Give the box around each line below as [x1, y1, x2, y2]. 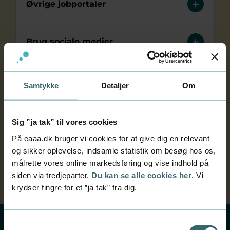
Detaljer [101, 81, 129, 90]
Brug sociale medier [26, 36, 113, 46]
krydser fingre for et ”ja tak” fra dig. [12, 183, 139, 192]
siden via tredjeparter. [12, 170, 91, 180]
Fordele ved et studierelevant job [26, 149, 170, 159]
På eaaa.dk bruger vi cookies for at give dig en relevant [12, 133, 209, 143]
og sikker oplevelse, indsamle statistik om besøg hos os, [12, 146, 216, 155]
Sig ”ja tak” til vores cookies [12, 117, 118, 126]
